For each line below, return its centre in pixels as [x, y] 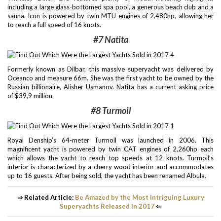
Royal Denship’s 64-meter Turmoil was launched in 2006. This [110, 140]
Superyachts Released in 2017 [107, 206]
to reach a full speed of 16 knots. [54, 25]
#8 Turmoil [110, 111]
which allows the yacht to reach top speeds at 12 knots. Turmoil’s [110, 158]
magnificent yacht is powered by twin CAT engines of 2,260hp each [110, 149]
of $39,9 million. [31, 96]
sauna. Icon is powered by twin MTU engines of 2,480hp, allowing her [110, 16]
